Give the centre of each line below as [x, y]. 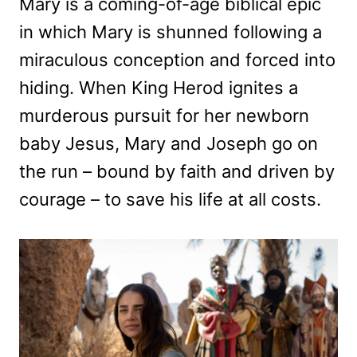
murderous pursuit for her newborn [164, 115]
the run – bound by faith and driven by [177, 171]
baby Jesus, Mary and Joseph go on [169, 143]
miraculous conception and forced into [177, 59]
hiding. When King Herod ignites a [159, 87]
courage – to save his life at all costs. [170, 199]
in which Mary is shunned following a [171, 31]
